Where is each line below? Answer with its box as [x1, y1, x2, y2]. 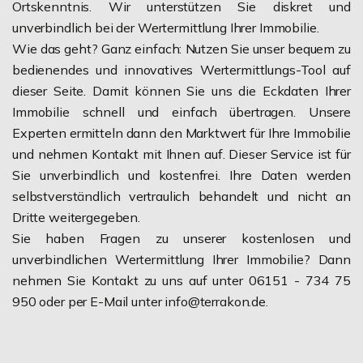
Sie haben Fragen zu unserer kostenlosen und [12, 229, 351, 246]
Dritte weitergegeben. [12, 208, 140, 225]
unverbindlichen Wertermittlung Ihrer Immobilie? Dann [12, 250, 351, 267]
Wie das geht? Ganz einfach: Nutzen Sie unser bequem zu [12, 40, 351, 57]
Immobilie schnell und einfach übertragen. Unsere [12, 103, 351, 120]
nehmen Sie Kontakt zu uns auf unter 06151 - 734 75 [12, 271, 351, 288]
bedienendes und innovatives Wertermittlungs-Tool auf [12, 61, 351, 78]
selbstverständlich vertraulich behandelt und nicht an [12, 187, 351, 204]
